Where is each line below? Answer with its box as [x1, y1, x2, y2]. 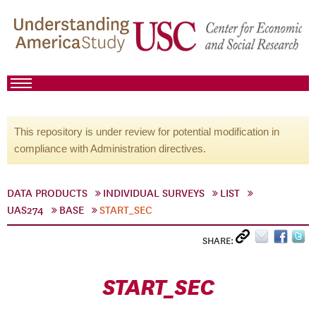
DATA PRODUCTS [7, 187, 87, 200]
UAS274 [7, 204, 44, 217]
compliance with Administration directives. [14, 142, 206, 154]
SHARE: [202, 235, 236, 247]
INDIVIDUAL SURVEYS [103, 187, 205, 200]
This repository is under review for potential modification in [14, 126, 279, 138]
